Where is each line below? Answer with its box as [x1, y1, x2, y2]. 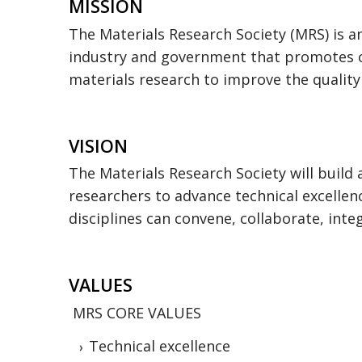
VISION [69, 133, 128, 158]
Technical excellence [89, 336, 230, 356]
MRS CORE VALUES [69, 303, 205, 323]
